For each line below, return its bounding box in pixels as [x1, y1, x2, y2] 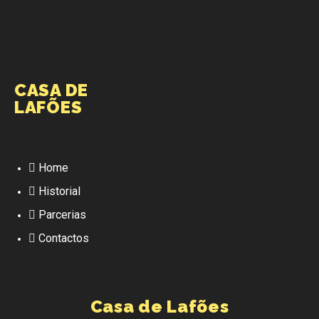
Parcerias [38, 208, 86, 221]
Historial [38, 184, 80, 198]
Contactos [38, 231, 89, 245]
